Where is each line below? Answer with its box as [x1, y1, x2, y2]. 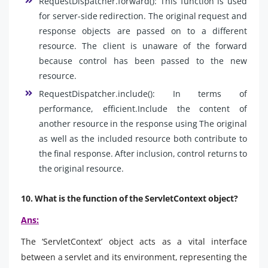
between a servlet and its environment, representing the [21, 251, 247, 263]
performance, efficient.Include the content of [39, 102, 247, 114]
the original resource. [39, 162, 124, 174]
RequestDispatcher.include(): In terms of [39, 87, 247, 99]
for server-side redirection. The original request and [39, 10, 247, 22]
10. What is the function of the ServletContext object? [21, 192, 238, 204]
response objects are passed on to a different [39, 25, 247, 36]
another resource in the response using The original [39, 117, 247, 129]
